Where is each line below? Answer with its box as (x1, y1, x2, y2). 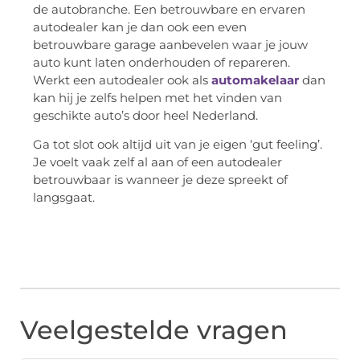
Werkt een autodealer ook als (33, 72, 211, 88)
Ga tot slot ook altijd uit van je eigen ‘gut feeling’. (33, 137, 322, 153)
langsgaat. (33, 190, 95, 206)
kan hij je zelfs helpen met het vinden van (33, 89, 282, 105)
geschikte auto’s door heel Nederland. (33, 107, 258, 123)
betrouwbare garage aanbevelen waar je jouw (33, 36, 308, 52)
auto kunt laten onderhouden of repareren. (33, 54, 290, 70)
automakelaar (211, 72, 299, 88)
